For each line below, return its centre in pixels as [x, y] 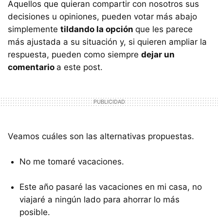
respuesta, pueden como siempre [74, 54]
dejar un [158, 54]
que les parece [164, 29]
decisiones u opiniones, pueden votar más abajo [102, 16]
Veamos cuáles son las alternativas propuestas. [101, 136]
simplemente [34, 29]
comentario [32, 67]
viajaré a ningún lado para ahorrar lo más [100, 199]
